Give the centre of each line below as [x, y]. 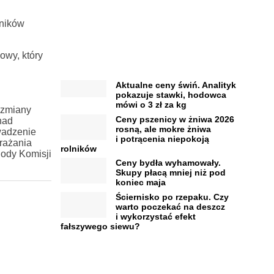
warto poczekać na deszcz [170, 206]
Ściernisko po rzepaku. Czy [172, 197]
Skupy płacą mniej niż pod [170, 173]
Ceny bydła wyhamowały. [168, 163]
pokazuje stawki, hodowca [171, 95]
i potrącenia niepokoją [162, 139]
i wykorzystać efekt [155, 216]
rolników [78, 148]
